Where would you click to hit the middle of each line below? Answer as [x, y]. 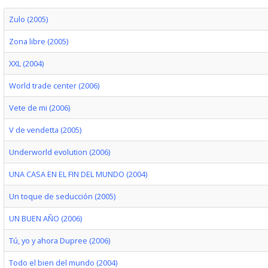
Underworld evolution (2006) [59, 152]
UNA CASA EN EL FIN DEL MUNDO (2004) [78, 174]
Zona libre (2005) [38, 41]
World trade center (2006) [54, 86]
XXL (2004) [26, 63]
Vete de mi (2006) [39, 108]
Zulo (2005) [28, 19]
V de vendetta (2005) [45, 130]
